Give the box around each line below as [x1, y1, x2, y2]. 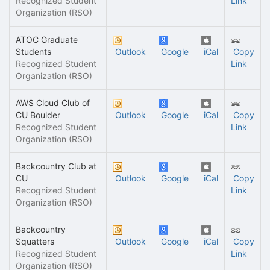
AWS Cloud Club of [16, 98, 90, 108]
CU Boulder [16, 110, 60, 120]
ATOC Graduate [16, 34, 78, 45]
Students [16, 46, 51, 57]
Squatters [16, 236, 54, 246]
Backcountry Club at [16, 161, 96, 171]
